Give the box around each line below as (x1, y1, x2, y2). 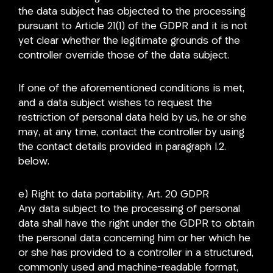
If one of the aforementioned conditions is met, (18, 83, 244, 94)
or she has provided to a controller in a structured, (18, 247, 253, 258)
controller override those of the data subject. (18, 51, 229, 62)
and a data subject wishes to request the (18, 98, 212, 108)
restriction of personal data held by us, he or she (18, 113, 247, 123)
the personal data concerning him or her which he (18, 233, 250, 244)
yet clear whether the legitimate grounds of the (18, 36, 240, 47)
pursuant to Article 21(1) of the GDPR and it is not (18, 21, 247, 32)
